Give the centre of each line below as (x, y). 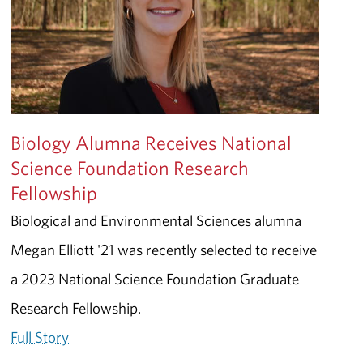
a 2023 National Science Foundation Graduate (155, 278)
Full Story (40, 337)
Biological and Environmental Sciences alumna (156, 220)
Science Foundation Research (130, 167)
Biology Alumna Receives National (152, 142)
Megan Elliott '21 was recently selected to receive (164, 249)
